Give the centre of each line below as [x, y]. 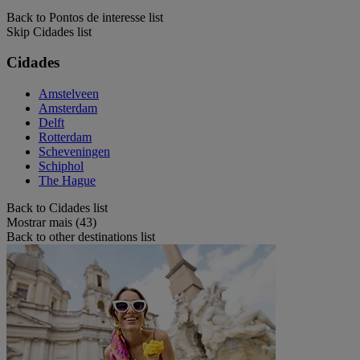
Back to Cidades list [57, 207]
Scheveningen [74, 151]
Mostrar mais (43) [51, 222]
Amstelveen [69, 93]
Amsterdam [68, 108]
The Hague [67, 180]
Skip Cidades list [49, 31]
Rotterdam [65, 137]
